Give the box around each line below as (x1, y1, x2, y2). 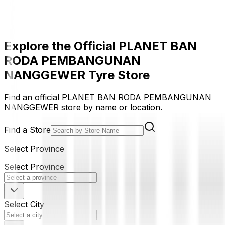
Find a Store (4, 124, 51, 135)
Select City (4, 199, 44, 209)
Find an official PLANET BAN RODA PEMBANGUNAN (4, 92, 211, 102)
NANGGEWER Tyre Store (4, 67, 150, 82)
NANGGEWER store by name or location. (4, 102, 162, 113)
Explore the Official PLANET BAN (4, 38, 197, 53)
